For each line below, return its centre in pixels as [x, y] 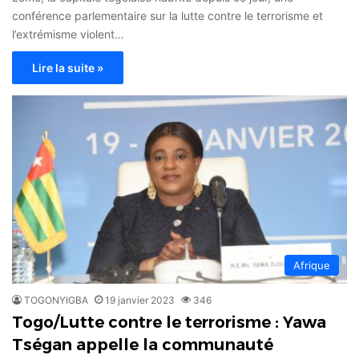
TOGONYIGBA [56, 301]
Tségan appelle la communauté [143, 345]
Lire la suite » [68, 67]
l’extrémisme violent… [68, 34]
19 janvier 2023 [140, 301]
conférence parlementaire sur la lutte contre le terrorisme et [167, 15]
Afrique [312, 266]
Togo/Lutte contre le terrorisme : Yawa [169, 323]
